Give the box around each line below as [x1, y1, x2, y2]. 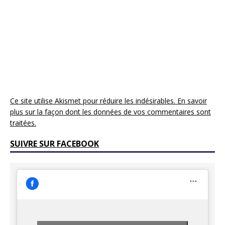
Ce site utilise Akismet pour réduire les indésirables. [10, 95, 177, 105]
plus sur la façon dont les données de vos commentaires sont [10, 106, 211, 117]
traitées [10, 118, 35, 128]
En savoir [177, 95, 207, 105]
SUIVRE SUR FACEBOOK [10, 138, 99, 149]
